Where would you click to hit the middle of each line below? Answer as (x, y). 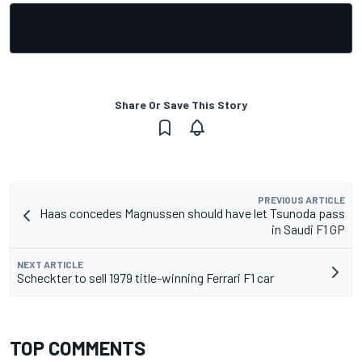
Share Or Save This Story (181, 105)
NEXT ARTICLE (50, 265)
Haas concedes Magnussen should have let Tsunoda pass (192, 213)
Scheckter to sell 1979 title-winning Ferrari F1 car (145, 278)
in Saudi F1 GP (308, 229)
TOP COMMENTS (78, 348)
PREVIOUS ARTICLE (301, 200)
